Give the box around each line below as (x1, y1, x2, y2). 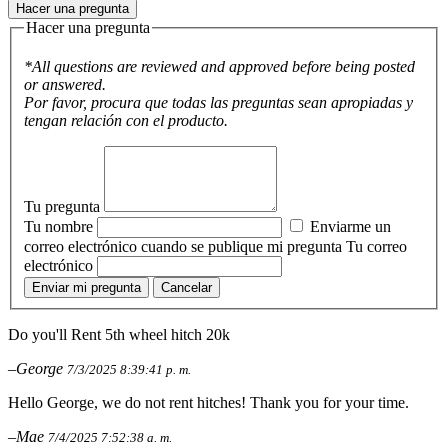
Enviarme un (306, 218, 391, 236)
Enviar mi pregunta (32, 280, 141, 296)
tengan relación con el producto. (24, 112, 228, 130)
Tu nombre (24, 218, 97, 236)
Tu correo (346, 238, 407, 256)
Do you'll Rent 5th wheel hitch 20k (8, 326, 230, 344)
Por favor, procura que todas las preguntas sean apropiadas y (24, 94, 413, 112)
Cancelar (161, 280, 212, 296)
